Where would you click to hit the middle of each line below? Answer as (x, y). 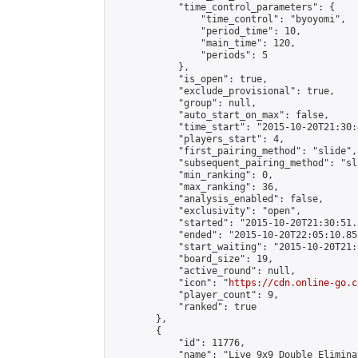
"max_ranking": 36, (195, 187)
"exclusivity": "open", (206, 211)
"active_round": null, (203, 271)
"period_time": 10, (206, 31)
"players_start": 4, (198, 139)
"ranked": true (184, 307)
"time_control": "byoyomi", (229, 19)
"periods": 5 (189, 55)
